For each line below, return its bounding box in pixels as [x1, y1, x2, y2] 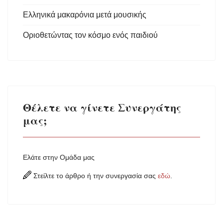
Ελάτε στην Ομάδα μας [23, 153, 95, 162]
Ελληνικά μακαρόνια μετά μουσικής [23, 10, 146, 19]
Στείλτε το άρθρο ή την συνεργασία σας [31, 172, 158, 180]
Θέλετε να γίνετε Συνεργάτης [23, 99, 181, 116]
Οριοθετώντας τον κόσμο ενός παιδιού [23, 31, 158, 40]
